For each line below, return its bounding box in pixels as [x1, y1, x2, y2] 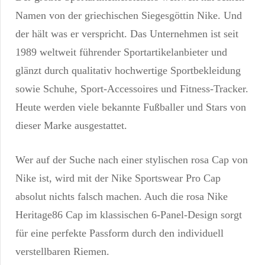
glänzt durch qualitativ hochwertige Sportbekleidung [15, 64, 241, 77]
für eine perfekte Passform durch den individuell [15, 227, 224, 240]
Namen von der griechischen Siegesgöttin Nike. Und [15, 9, 242, 22]
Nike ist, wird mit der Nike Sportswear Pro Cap [15, 172, 221, 185]
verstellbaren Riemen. [15, 245, 109, 258]
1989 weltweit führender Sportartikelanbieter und [15, 46, 227, 59]
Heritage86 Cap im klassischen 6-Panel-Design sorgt [15, 209, 242, 221]
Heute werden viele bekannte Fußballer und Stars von [15, 101, 246, 114]
